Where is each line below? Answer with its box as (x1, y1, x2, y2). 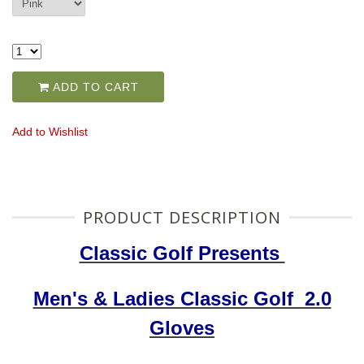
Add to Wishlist (12, 125, 88, 139)
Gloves (149, 317, 214, 340)
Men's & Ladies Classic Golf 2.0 (32, 288, 331, 310)
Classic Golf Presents (79, 242, 285, 265)
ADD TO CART (49, 80, 139, 94)
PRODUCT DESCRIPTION (83, 206, 281, 229)
